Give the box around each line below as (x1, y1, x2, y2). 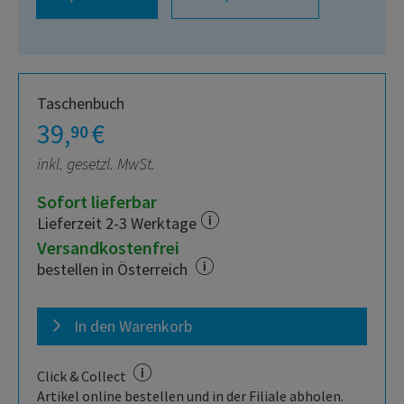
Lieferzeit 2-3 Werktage (37, 212, 197, 234)
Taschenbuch (37, 92, 124, 114)
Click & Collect (37, 366, 129, 385)
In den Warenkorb (74, 315, 192, 336)
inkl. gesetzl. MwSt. (37, 152, 155, 174)
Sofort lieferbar (37, 189, 157, 213)
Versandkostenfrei (37, 235, 179, 259)
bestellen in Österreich (37, 258, 191, 280)
